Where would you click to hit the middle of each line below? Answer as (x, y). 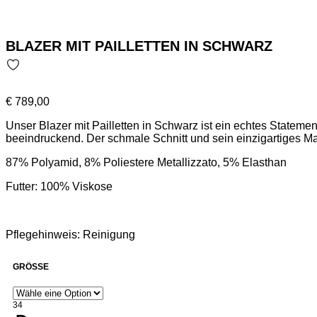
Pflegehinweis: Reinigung (70, 234)
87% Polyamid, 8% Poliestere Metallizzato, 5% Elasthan (146, 162)
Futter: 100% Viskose (59, 186)
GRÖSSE (28, 266)
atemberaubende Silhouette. (77, 151)
